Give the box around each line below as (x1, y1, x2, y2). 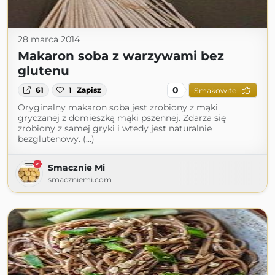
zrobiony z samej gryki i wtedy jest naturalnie (18, 123, 212, 134)
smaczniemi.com (48, 175, 112, 184)
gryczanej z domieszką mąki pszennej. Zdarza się (18, 112, 226, 123)
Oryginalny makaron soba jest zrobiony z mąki (18, 102, 218, 113)
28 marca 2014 (18, 34, 80, 45)
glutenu (18, 63, 69, 78)
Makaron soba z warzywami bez (18, 48, 224, 63)
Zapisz (77, 85, 102, 95)
